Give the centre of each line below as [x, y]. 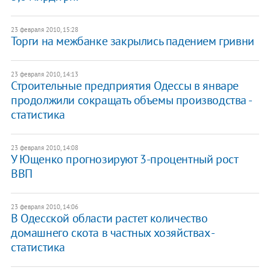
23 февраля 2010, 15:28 [44, 29]
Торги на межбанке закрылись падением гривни [132, 41]
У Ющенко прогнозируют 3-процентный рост [124, 159]
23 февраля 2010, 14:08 [44, 147]
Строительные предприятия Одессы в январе [124, 85]
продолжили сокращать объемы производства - [131, 100]
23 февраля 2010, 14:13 [44, 74]
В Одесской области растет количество [109, 218]
